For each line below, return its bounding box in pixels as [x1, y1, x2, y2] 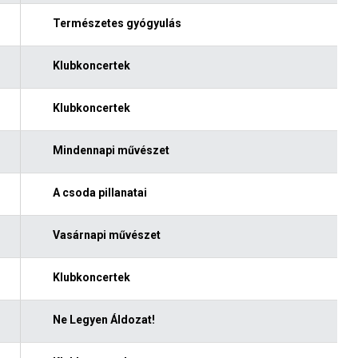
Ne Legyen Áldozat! [52, 312, 155, 326]
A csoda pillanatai [52, 185, 147, 199]
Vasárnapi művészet [52, 228, 161, 241]
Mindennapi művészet [52, 143, 169, 157]
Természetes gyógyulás [52, 16, 181, 30]
